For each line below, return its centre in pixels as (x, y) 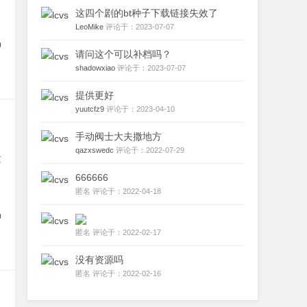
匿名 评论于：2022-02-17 (118, 232)
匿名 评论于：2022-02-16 (118, 273)
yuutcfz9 (90, 109)
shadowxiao (95, 67)
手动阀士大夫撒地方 (119, 136)
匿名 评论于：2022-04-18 (118, 191)
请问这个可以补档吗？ (123, 54)
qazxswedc (95, 150)
